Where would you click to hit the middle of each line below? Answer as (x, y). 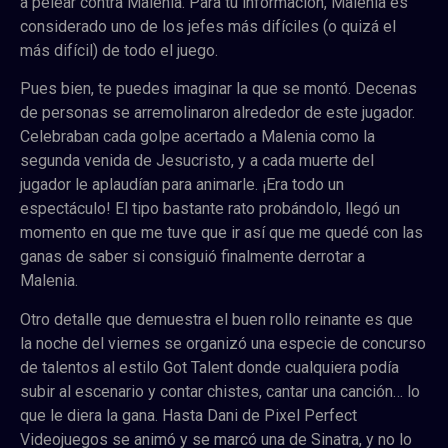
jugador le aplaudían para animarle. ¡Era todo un (182, 185)
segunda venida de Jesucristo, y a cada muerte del (197, 161)
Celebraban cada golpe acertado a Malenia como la (197, 137)
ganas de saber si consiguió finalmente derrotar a (192, 257)
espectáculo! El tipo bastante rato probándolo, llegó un (210, 209)
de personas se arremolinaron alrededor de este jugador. (217, 113)
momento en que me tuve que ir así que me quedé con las (221, 233)
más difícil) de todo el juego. (121, 50)
